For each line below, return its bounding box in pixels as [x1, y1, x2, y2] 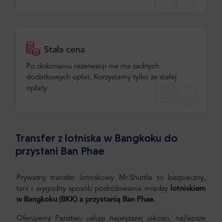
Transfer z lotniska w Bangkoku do [15, 131, 177, 145]
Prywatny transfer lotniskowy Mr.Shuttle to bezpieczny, [16, 174, 206, 182]
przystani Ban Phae [15, 144, 105, 158]
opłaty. [26, 85, 49, 93]
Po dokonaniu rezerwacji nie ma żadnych [26, 63, 159, 71]
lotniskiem [170, 185, 206, 193]
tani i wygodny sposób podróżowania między [16, 185, 170, 193]
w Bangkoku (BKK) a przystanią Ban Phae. [16, 196, 155, 204]
